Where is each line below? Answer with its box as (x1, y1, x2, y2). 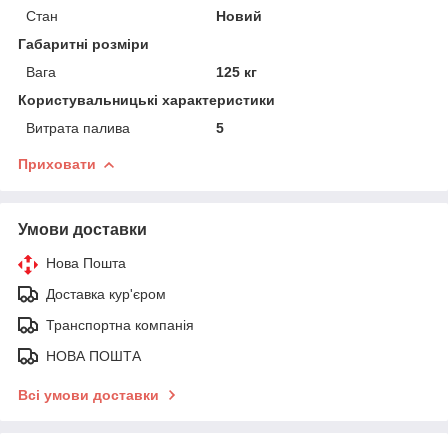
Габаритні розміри (18, 35, 149, 52)
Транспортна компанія (46, 316, 194, 333)
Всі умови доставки (18, 386, 159, 403)
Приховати (18, 155, 96, 172)
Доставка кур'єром (46, 285, 166, 302)
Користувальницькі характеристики (18, 91, 275, 108)
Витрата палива (26, 119, 130, 136)
